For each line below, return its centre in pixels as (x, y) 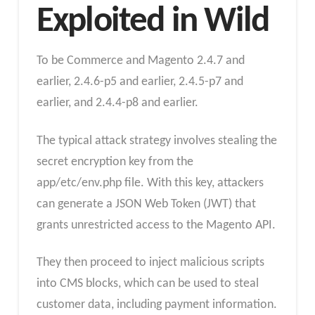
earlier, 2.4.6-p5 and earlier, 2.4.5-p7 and (140, 82)
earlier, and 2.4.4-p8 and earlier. (117, 103)
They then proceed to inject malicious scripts (150, 263)
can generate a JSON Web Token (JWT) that (146, 204)
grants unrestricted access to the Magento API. (156, 225)
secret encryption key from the (115, 162)
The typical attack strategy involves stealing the (156, 141)
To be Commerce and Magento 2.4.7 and (140, 61)
